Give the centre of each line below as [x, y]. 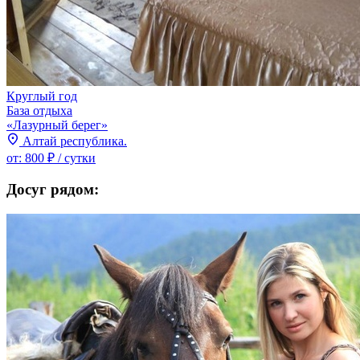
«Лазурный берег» [57, 125]
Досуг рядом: [53, 190]
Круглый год [42, 96]
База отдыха [39, 110]
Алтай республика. [75, 141]
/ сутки [77, 157]
